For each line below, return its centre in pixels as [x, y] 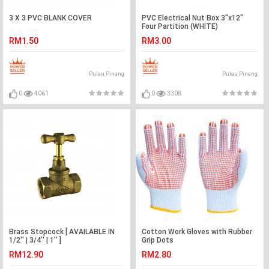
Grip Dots [158, 240]
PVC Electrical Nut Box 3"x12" [193, 18]
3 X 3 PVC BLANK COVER [50, 18]
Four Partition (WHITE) [180, 27]
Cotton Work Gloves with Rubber [197, 232]
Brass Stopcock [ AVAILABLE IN [62, 232]
